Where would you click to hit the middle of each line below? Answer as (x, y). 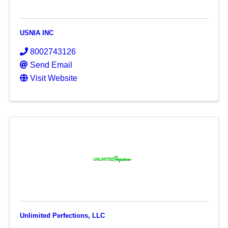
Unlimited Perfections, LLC (62, 216)
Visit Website (53, 78)
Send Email (51, 65)
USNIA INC (36, 33)
